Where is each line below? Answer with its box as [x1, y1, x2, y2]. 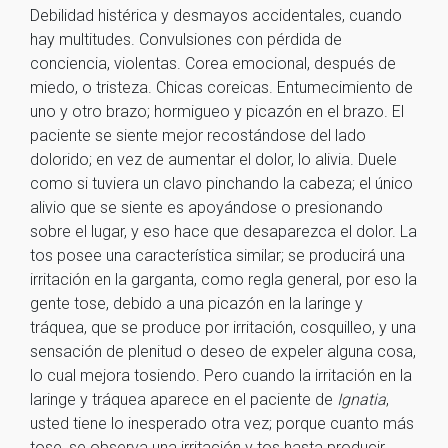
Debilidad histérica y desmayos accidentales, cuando [30, 6, 402, 25]
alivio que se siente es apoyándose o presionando [30, 198, 383, 217]
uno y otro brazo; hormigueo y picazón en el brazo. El [30, 102, 404, 121]
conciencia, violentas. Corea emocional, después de [30, 54, 396, 73]
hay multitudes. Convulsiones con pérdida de [30, 30, 342, 49]
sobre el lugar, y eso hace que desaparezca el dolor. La [30, 222, 417, 241]
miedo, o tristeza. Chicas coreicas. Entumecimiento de [30, 78, 413, 97]
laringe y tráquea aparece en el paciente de [30, 390, 337, 409]
